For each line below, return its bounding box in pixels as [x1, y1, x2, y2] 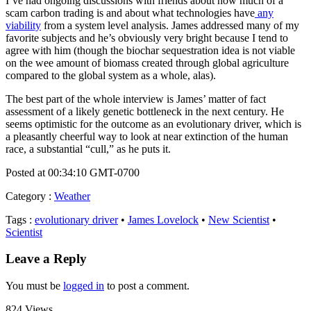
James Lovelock [128, 213, 199, 226]
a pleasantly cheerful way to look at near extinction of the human [6, 130, 288, 142]
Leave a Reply [6, 251, 87, 267]
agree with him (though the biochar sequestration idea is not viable [6, 44, 295, 56]
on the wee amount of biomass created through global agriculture [6, 56, 289, 69]
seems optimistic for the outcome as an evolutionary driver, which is [6, 117, 301, 130]
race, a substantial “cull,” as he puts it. [6, 142, 171, 155]
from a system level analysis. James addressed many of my [41, 19, 299, 31]
